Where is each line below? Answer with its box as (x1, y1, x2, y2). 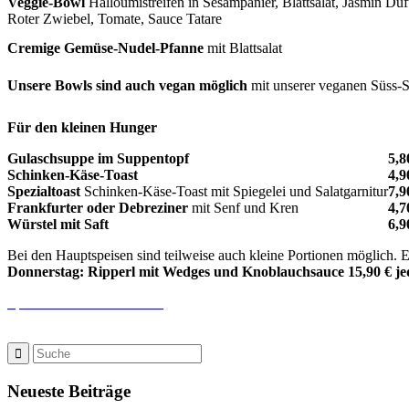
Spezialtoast (7, 183, 80, 199)
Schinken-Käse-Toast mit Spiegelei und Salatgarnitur (80, 183, 388, 199)
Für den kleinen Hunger (7, 119, 157, 135)
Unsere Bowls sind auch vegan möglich (7, 77, 247, 93)
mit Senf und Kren (188, 199, 299, 215)
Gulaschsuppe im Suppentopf (7, 150, 189, 166)
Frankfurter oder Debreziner (7, 199, 188, 215)
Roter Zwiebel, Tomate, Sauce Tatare (7, 10, 222, 26)
